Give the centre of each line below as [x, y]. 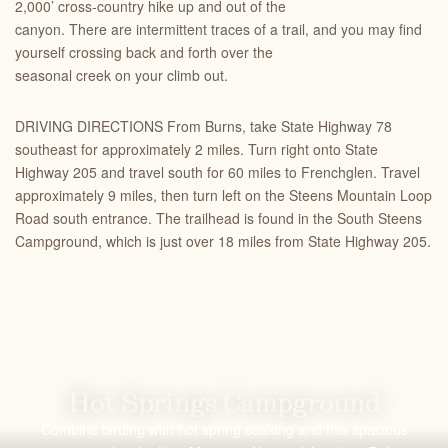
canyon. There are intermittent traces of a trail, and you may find [218, 29]
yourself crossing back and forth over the [144, 52]
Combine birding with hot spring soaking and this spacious [224, 429]
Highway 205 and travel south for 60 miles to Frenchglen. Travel [217, 172]
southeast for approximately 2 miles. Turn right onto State [196, 149]
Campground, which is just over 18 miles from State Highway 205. [223, 241]
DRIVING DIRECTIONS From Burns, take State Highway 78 [203, 126]
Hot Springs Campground [224, 404]
